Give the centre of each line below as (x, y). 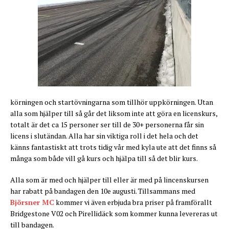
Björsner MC (32, 202)
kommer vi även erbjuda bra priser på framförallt (133, 202)
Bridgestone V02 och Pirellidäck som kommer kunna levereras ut (114, 214)
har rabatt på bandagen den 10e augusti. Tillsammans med (103, 191)
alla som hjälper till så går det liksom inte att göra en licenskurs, (114, 113)
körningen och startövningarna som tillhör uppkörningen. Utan (112, 102)
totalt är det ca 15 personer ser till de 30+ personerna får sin (107, 125)
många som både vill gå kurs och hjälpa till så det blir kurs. (104, 158)
